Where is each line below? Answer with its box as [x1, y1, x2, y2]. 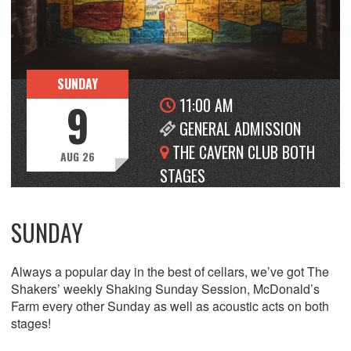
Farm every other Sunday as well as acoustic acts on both [11, 296, 329, 315]
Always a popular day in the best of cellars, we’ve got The [11, 262, 329, 280]
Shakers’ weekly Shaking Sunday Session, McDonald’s [11, 279, 320, 298]
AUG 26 [60, 147, 95, 165]
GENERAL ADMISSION [179, 116, 301, 140]
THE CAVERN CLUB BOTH [172, 139, 315, 164]
